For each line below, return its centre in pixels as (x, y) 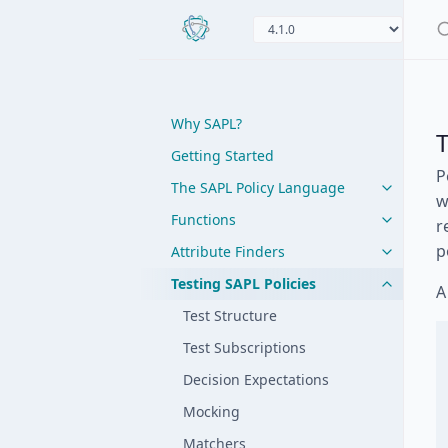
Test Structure (230, 315)
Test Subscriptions (244, 347)
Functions (203, 219)
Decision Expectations (256, 379)
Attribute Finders (228, 251)
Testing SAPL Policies (243, 283)
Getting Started (222, 155)
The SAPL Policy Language (258, 187)
